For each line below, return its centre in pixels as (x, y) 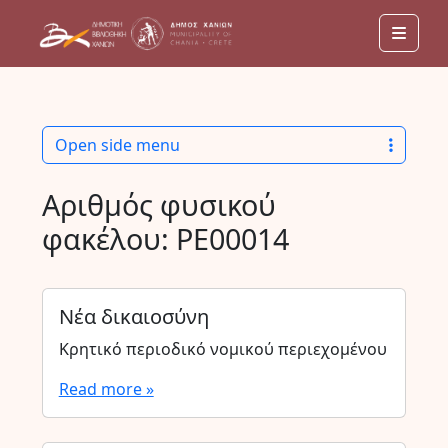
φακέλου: (108, 238)
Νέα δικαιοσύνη (133, 316)
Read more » (106, 389)
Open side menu (117, 145)
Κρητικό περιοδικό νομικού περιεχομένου (222, 349)
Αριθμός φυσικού (158, 204)
